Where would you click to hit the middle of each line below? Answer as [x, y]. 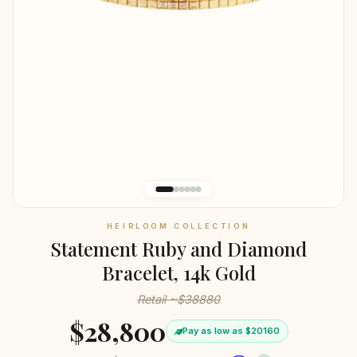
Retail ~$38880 [178, 299]
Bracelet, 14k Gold [178, 273]
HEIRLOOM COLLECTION [178, 226]
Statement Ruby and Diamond [178, 249]
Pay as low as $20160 [231, 331]
